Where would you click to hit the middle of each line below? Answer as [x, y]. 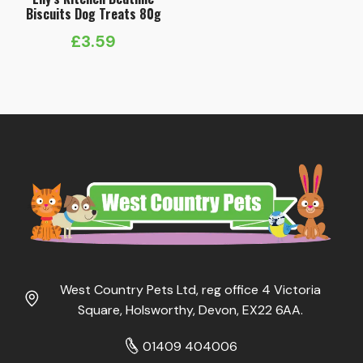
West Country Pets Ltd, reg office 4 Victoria [190, 289]
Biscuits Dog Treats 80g [93, 14]
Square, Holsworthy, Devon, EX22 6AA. [190, 310]
